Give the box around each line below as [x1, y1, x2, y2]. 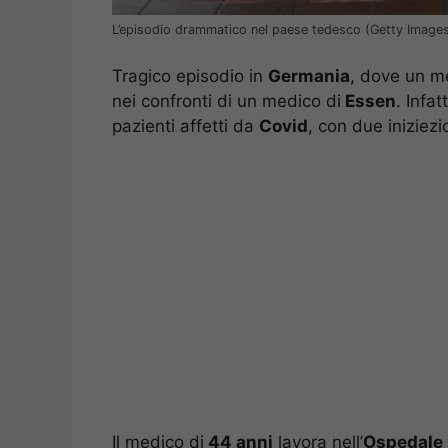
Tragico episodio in [112, 66, 268, 87]
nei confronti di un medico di [112, 91, 341, 112]
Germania [268, 66, 350, 87]
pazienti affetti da [112, 116, 259, 137]
